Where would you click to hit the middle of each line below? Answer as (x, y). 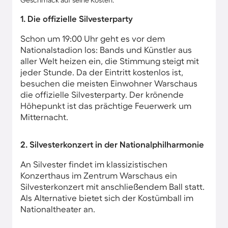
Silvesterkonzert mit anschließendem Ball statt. (112, 187)
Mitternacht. (44, 117)
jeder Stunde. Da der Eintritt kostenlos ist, (102, 72)
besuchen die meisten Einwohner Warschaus (109, 83)
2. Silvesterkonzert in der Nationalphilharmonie (112, 144)
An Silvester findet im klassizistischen (94, 164)
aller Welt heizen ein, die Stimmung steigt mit (110, 61)
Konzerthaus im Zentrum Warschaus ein (99, 175)
